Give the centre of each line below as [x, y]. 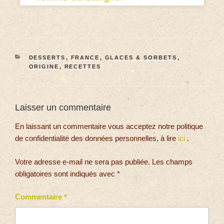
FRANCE [85, 57]
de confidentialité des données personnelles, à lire [96, 138]
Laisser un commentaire [63, 107]
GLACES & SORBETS [141, 57]
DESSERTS [47, 57]
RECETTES [83, 66]
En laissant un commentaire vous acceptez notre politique [109, 126]
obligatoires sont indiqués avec [66, 173]
